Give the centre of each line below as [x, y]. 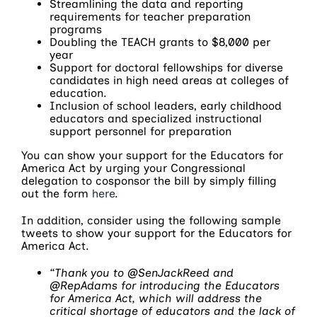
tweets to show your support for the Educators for [156, 233]
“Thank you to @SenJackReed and [142, 272]
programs [76, 29]
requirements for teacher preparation [150, 16]
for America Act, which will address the [156, 298]
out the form [57, 193]
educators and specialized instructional [156, 118]
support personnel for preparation [140, 131]
